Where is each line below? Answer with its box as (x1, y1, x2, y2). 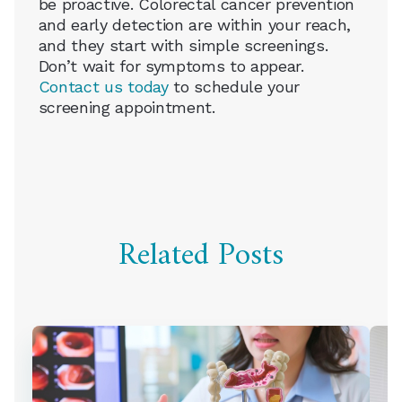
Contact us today (38, 77, 169, 97)
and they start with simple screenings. (38, 36, 328, 56)
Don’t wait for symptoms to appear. (38, 57, 304, 76)
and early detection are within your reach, (38, 15, 352, 35)
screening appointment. (38, 98, 215, 118)
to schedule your (168, 77, 301, 97)
